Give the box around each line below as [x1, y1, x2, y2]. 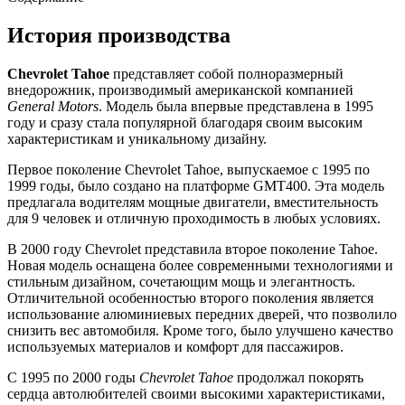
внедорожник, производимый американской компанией [7, 81, 353, 98]
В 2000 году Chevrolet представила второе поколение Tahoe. [7, 240, 378, 257]
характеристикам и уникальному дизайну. [7, 130, 267, 146]
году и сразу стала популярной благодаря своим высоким [7, 114, 363, 130]
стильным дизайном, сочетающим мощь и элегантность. [7, 273, 355, 289]
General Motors [7, 98, 99, 114]
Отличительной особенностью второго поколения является [7, 289, 373, 306]
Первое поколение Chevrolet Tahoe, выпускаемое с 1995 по [7, 161, 370, 177]
